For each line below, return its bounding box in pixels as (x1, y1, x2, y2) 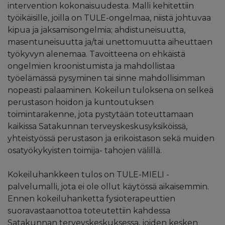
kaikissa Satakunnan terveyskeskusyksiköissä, (8, 121, 187, 131)
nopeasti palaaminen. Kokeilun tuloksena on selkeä (8, 85, 213, 95)
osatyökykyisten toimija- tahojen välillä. (8, 145, 162, 155)
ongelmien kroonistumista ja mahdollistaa (8, 61, 175, 71)
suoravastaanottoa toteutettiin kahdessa (8, 205, 170, 215)
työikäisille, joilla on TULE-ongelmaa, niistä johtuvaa (8, 13, 211, 23)
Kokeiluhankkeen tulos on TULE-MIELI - (8, 169, 169, 179)
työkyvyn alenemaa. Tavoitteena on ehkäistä (8, 49, 185, 59)
